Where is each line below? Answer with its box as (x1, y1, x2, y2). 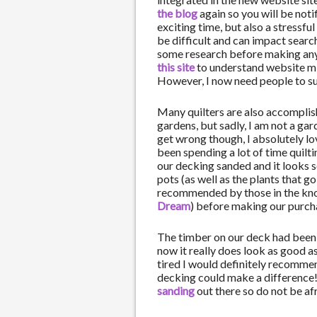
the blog (157, 6, 197, 20)
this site (157, 60, 195, 74)
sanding (157, 284, 195, 297)
